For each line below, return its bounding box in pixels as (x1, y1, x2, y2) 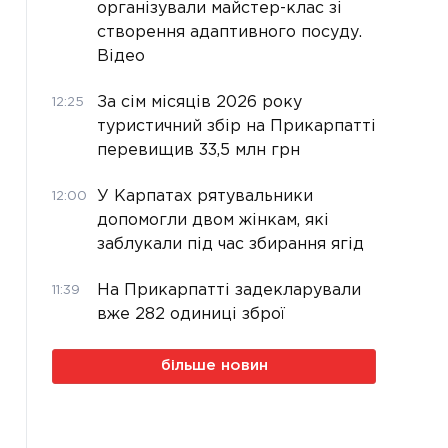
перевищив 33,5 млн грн (97, 142, 300, 158)
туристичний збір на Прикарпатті (97, 118, 376, 134)
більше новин (160, 358, 268, 372)
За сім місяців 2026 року (97, 94, 302, 110)
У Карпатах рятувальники (97, 188, 313, 204)
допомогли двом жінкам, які (97, 212, 329, 228)
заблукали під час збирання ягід (97, 236, 364, 252)
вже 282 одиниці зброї (97, 306, 285, 322)
